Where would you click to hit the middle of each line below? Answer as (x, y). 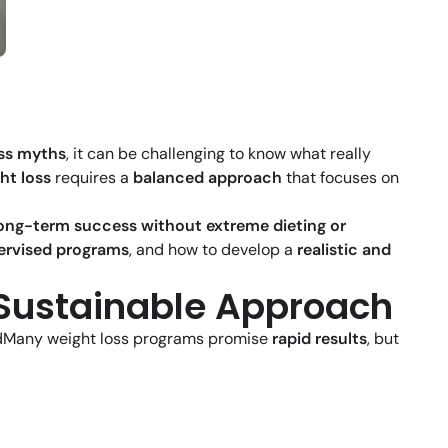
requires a (92, 178)
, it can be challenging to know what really (218, 154)
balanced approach (207, 178)
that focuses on (340, 178)
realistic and (344, 250)
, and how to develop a (213, 250)
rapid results (319, 339)
